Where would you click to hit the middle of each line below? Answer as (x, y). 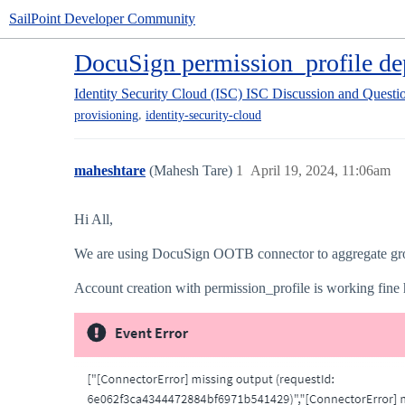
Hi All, (94, 220)
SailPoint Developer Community (102, 19)
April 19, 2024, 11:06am (320, 171)
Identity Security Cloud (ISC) (158, 94)
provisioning (106, 116)
